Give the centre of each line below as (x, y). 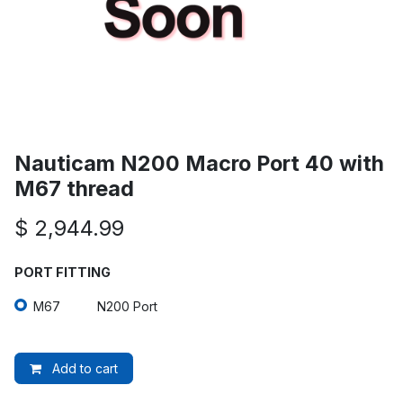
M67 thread (74, 188)
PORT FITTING (63, 272)
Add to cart (83, 368)
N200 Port (127, 306)
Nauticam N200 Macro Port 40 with (199, 163)
